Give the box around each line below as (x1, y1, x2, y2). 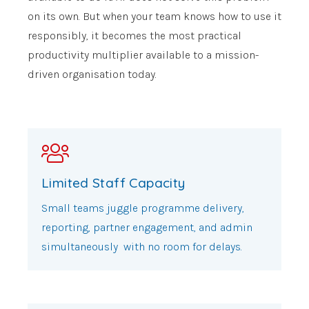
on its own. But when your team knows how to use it (28, 9, 281, 23)
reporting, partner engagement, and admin (41, 220, 252, 234)
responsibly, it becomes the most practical (28, 28, 241, 42)
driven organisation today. (28, 67, 157, 81)
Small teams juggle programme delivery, (41, 201, 244, 215)
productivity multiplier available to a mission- (28, 48, 259, 61)
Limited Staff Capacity (41, 175, 186, 192)
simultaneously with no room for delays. (41, 239, 242, 253)
